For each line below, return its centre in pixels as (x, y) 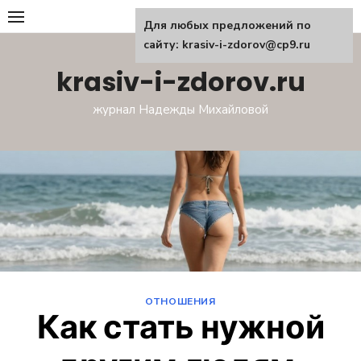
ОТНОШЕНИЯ (180, 301)
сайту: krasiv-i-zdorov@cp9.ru (227, 45)
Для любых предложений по (227, 25)
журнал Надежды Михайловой (180, 110)
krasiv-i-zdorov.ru (180, 82)
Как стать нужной (180, 327)
